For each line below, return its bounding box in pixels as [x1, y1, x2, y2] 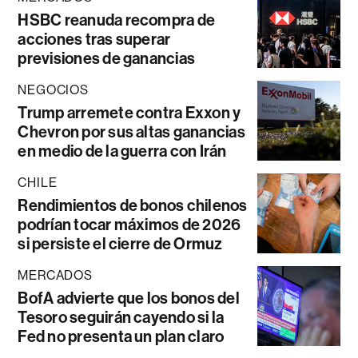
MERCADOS [18, 267, 93, 283]
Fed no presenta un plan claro [18, 326, 225, 346]
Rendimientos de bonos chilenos [18, 195, 248, 215]
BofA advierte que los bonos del [18, 288, 240, 308]
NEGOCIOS [18, 82, 89, 97]
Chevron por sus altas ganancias [18, 121, 245, 141]
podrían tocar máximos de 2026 [18, 214, 241, 234]
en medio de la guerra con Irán [18, 141, 227, 161]
